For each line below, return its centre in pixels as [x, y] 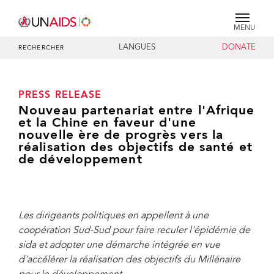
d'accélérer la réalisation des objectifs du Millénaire [129, 260]
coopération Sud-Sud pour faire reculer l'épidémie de [134, 231]
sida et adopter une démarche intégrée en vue [119, 245]
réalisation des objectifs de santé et [135, 148]
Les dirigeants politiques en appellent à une [113, 216]
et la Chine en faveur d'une [107, 123]
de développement [80, 160]
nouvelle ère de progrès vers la [121, 135]
